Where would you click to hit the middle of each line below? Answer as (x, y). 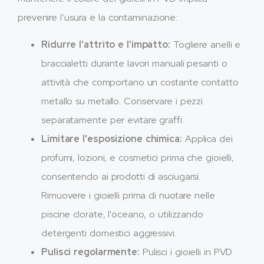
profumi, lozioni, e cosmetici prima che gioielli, (138, 158)
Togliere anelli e (206, 45)
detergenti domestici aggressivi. (109, 233)
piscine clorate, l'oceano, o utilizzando (122, 214)
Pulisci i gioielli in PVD (186, 252)
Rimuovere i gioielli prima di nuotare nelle (128, 196)
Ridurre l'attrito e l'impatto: (106, 45)
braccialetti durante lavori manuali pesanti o (134, 64)
